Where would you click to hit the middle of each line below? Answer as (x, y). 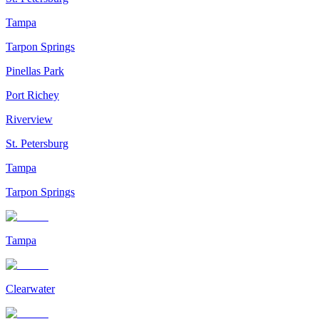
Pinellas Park (35, 70)
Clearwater (30, 288)
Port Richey (32, 95)
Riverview (29, 119)
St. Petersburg (37, 143)
